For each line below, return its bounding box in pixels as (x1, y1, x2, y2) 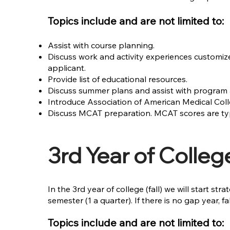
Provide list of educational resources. (48, 73, 188, 84)
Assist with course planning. (48, 40, 155, 50)
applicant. (48, 62, 86, 73)
